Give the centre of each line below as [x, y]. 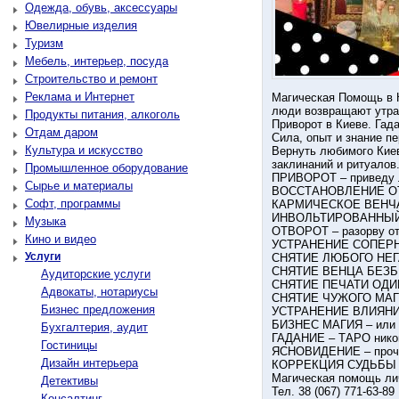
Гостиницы [69, 345]
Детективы [69, 381]
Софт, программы [73, 204]
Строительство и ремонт [91, 79]
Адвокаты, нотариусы [99, 292]
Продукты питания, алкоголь [102, 114]
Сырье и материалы [79, 186]
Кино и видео [61, 239]
